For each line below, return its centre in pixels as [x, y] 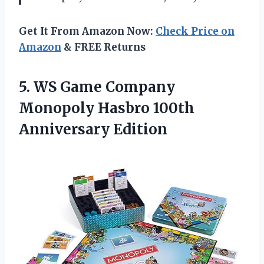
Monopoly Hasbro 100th [107, 108]
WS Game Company [104, 87]
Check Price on [195, 31]
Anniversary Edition [93, 129]
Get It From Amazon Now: [87, 31]
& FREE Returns [103, 47]
